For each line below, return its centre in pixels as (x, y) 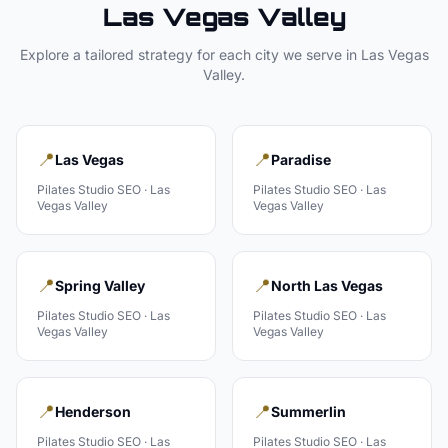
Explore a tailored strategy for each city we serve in (190, 54)
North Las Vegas (327, 285)
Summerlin (308, 411)
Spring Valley (100, 285)
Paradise (301, 159)
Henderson (93, 411)
